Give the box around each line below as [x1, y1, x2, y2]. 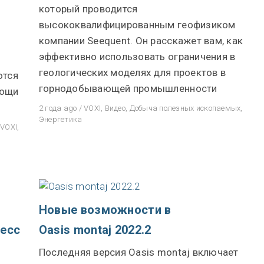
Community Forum [132, 53, 214, 64]
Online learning [132, 77, 196, 88]
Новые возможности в [38, 203, 171, 217]
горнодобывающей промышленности [38, 82, 217, 94]
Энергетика [38, 115, 82, 124]
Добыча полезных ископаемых [129, 104, 241, 113]
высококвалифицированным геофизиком [38, 19, 236, 31]
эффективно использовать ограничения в [38, 51, 236, 62]
